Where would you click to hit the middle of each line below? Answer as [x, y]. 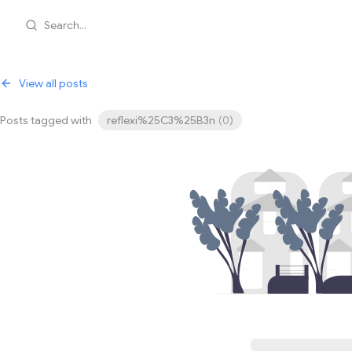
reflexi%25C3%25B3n [161, 120]
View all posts [53, 83]
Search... [65, 25]
